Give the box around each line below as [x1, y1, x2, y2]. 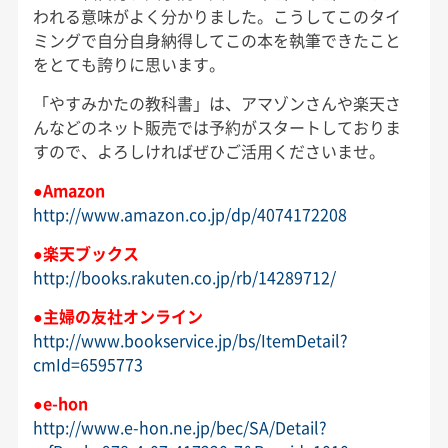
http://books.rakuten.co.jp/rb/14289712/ [32, 264, 336, 289]
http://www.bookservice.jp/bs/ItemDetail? [32, 327, 348, 352]
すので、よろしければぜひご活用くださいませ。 [32, 138, 385, 163]
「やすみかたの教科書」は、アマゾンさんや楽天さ [32, 90, 401, 115]
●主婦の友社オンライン [32, 303, 203, 328]
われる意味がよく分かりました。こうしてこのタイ [32, 3, 401, 28]
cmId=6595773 [32, 351, 143, 376]
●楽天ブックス [32, 240, 139, 265]
